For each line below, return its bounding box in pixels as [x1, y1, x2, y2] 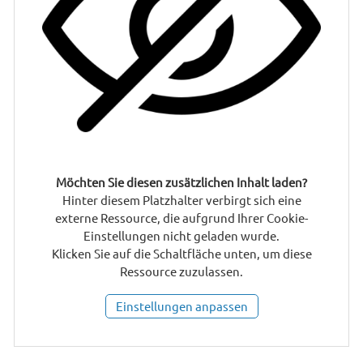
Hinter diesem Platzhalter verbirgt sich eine [62, 192, 301, 208]
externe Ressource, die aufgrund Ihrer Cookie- [55, 210, 308, 226]
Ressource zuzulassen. [120, 263, 243, 280]
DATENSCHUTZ [113, 122, 223, 143]
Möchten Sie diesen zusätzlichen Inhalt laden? [56, 174, 307, 190]
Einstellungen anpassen [115, 298, 248, 314]
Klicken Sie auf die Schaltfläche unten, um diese [51, 246, 312, 262]
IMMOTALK [127, 13, 208, 34]
